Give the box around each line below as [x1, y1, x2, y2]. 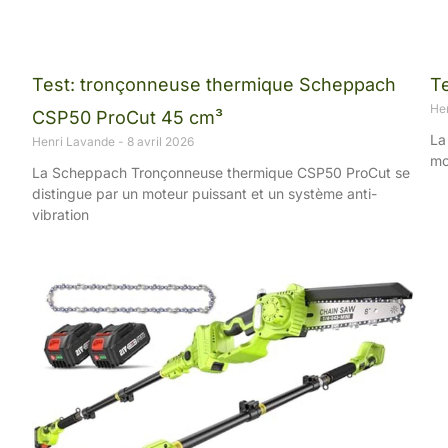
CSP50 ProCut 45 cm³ [32, 107, 223, 129]
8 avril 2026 [124, 134, 194, 150]
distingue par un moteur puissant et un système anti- [32, 185, 377, 203]
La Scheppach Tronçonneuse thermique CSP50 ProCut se [32, 164, 410, 182]
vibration [32, 206, 89, 224]
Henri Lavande [32, 134, 118, 150]
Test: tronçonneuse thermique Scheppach [32, 74, 396, 96]
